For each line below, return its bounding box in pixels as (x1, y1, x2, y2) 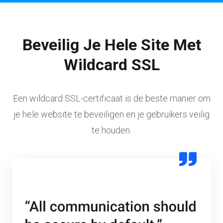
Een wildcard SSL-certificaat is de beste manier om (12, 93, 211, 104)
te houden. (92, 125, 131, 135)
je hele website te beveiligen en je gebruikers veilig (13, 109, 210, 119)
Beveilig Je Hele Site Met (22, 35, 201, 54)
